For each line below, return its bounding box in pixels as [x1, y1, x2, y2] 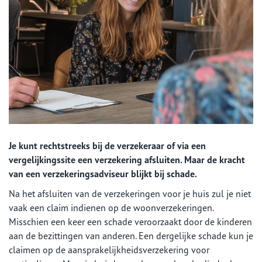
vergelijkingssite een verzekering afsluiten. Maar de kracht [9, 154, 245, 166]
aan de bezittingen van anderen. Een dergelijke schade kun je [9, 230, 253, 242]
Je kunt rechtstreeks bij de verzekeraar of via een [9, 140, 206, 151]
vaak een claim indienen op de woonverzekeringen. [9, 202, 213, 213]
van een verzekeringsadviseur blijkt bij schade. [9, 168, 197, 180]
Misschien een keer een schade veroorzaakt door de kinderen [9, 216, 252, 227]
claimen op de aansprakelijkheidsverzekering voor [9, 244, 209, 256]
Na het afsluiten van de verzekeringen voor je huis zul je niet [9, 188, 251, 199]
